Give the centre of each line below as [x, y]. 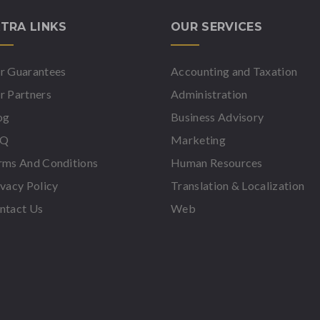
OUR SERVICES [216, 27]
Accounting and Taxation [234, 71]
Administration [209, 94]
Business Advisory [217, 117]
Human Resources [217, 162]
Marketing [198, 140]
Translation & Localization [238, 185]
